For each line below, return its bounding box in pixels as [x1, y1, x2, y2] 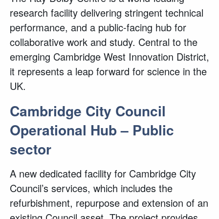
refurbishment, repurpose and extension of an [10, 196, 208, 210]
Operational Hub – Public [10, 120, 174, 140]
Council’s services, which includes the [10, 181, 173, 195]
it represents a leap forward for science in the [10, 64, 207, 78]
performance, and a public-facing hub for [10, 20, 186, 34]
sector [10, 139, 51, 159]
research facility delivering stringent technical [10, 5, 203, 20]
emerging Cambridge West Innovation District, [10, 49, 209, 64]
